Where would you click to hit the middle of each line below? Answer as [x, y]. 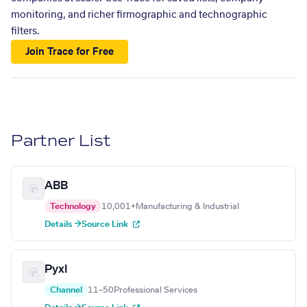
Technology [73, 207]
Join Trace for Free [70, 52]
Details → [63, 224]
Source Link [106, 224]
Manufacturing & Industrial [187, 207]
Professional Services [156, 290]
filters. [25, 32]
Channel [66, 290]
